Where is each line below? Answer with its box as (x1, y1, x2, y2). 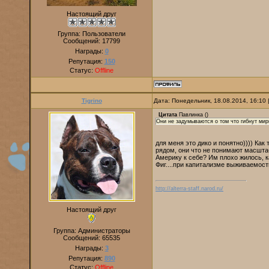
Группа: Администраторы (53, 227, 130, 234)
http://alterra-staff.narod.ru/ (156, 186, 223, 192)
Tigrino (81, 97, 102, 104)
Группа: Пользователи (58, 30, 125, 37)
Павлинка (179, 112, 203, 118)
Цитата (159, 112, 177, 118)
